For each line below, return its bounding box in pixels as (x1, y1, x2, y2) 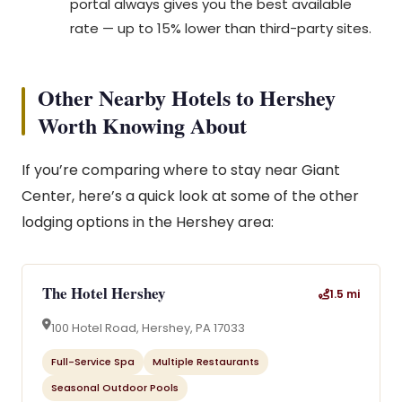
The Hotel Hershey (42, 282, 166, 304)
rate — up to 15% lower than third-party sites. (70, 19, 371, 38)
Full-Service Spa (51, 354, 135, 369)
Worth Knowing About (38, 109, 247, 141)
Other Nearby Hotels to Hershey (38, 82, 336, 113)
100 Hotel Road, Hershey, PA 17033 (51, 319, 245, 336)
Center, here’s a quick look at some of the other (22, 186, 359, 206)
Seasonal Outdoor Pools (51, 380, 179, 395)
